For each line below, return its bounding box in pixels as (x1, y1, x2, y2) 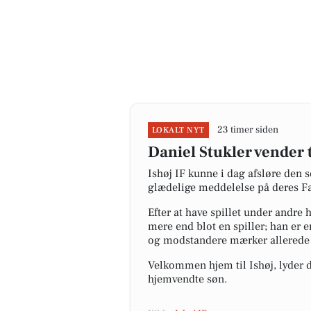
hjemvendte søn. (148, 272, 227, 286)
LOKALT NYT (152, 125, 205, 135)
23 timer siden (217, 124, 278, 136)
